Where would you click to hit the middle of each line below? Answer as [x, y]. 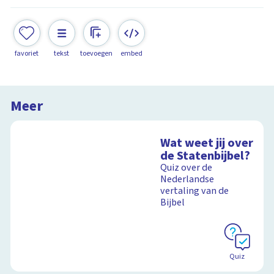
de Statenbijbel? [206, 156]
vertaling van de [195, 191]
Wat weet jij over [207, 143]
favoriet [27, 53]
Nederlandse [187, 180]
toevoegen [97, 53]
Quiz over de [187, 168]
